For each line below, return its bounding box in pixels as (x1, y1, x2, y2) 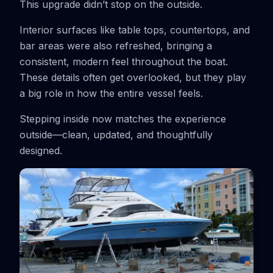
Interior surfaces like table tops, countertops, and (19, 24, 250, 36)
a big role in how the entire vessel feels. (19, 87, 203, 99)
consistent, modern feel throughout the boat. (19, 55, 228, 68)
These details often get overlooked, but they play (19, 71, 246, 83)
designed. (19, 144, 62, 157)
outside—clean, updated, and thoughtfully (19, 129, 213, 141)
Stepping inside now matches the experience (19, 113, 226, 125)
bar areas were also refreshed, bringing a (19, 40, 212, 52)
